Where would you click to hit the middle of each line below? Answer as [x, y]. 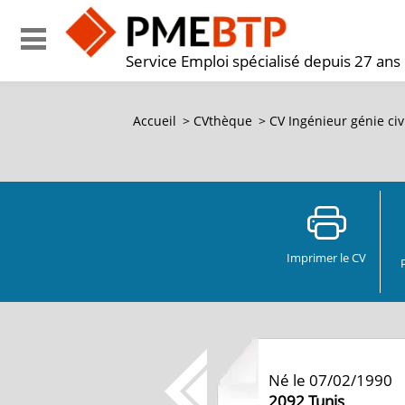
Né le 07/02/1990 [330, 380]
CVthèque [223, 121]
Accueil [155, 121]
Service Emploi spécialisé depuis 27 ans [263, 61]
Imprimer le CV [326, 258]
